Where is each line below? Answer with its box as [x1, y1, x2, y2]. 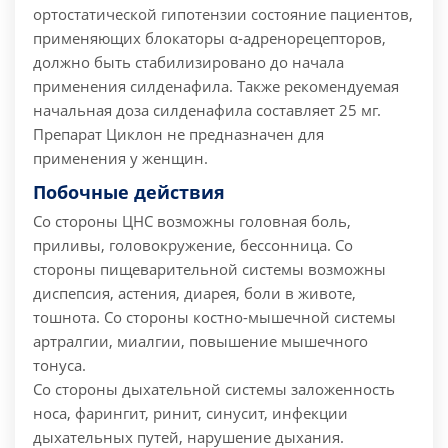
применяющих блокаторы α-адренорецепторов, [33, 28, 386, 49]
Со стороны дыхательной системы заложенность [33, 379, 395, 400]
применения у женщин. [33, 148, 208, 169]
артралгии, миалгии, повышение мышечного [33, 331, 368, 352]
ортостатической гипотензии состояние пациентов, [33, 4, 413, 25]
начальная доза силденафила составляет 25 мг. [33, 100, 381, 121]
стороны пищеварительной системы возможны [33, 259, 386, 280]
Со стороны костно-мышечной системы [100, 307, 396, 328]
